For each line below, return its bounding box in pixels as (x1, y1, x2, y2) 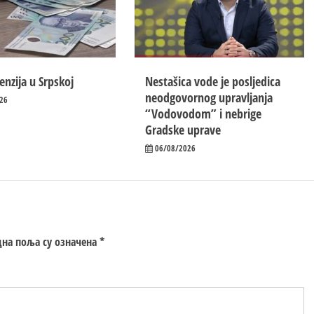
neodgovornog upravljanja (145, 88, 273, 106)
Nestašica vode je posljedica (145, 72, 281, 90)
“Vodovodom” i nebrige (145, 104, 262, 122)
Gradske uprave (145, 121, 221, 138)
